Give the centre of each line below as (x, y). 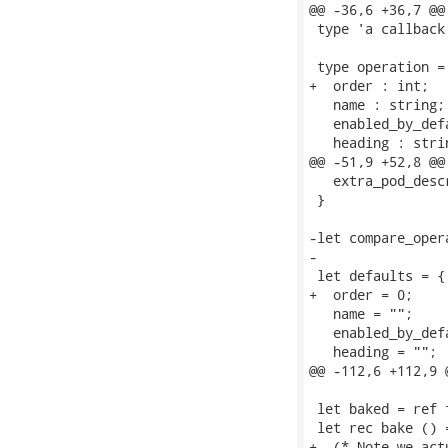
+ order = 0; (361, 294)
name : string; (377, 104)
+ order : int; (369, 85)
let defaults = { (377, 275)
